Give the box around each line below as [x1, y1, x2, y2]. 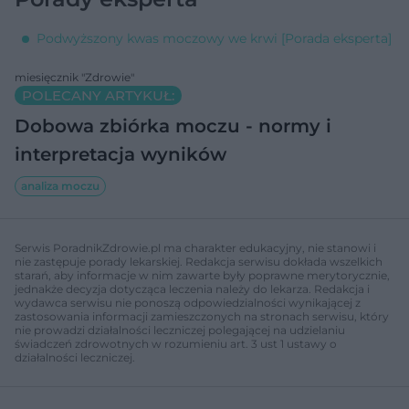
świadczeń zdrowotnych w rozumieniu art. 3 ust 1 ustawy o [15, 336, 337, 351]
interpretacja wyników [15, 142, 226, 165]
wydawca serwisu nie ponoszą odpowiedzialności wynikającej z [15, 295, 361, 309]
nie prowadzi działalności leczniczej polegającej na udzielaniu [15, 322, 345, 337]
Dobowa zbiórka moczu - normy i [15, 114, 331, 137]
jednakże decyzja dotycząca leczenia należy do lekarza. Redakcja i [15, 281, 370, 296]
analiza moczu [21, 178, 100, 193]
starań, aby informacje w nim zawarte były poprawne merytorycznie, [15, 267, 390, 282]
